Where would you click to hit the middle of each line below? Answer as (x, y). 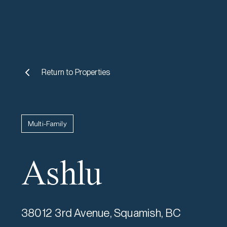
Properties (92, 72)
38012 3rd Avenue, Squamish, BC (101, 213)
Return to (58, 72)
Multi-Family (47, 124)
